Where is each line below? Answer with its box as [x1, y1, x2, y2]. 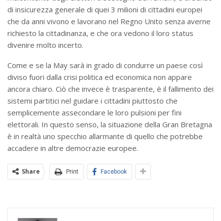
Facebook [101, 168, 127, 175]
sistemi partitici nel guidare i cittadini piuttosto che [7, 95, 178, 106]
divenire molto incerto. [7, 39, 87, 50]
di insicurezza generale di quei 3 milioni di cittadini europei [7, 4, 202, 14]
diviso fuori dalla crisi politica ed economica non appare [7, 72, 192, 82]
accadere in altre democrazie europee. [7, 143, 138, 153]
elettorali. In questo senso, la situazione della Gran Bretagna [7, 119, 212, 129]
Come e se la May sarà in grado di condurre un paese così [7, 60, 203, 70]
